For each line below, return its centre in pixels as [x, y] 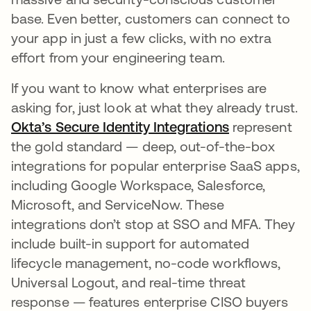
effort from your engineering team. [118, 57]
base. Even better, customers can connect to [151, 18]
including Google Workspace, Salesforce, [138, 185]
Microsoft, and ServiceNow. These [118, 204]
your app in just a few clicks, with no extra [142, 37]
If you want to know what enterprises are [139, 87]
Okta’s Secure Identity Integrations [120, 126]
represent [260, 126]
